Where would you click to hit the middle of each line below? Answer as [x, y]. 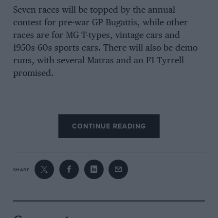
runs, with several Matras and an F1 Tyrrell [98, 61]
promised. [33, 73]
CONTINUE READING [109, 127]
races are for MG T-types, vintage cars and [96, 35]
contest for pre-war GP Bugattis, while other [100, 23]
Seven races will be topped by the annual [94, 10]
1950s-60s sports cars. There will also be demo [105, 48]
